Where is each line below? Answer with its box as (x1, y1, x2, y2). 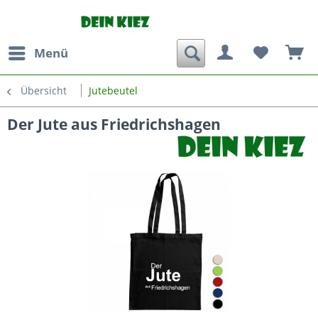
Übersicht (21, 84, 67, 97)
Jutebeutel (89, 84, 138, 97)
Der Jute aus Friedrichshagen (7, 114, 221, 134)
